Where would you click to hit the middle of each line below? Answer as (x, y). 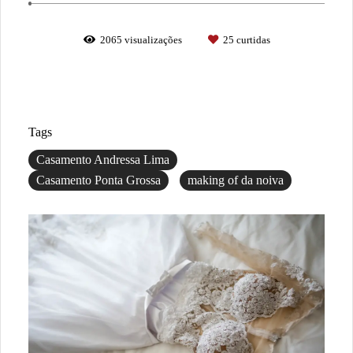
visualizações (153, 40)
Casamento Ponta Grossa (98, 180)
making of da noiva (236, 180)
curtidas (252, 40)
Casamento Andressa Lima (103, 160)
